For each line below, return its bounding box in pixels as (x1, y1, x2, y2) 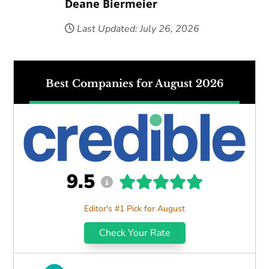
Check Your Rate (98, 226, 171, 240)
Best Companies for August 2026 (46, 77, 223, 90)
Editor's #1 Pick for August (84, 203, 185, 215)
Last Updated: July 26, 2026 (74, 22, 199, 35)
